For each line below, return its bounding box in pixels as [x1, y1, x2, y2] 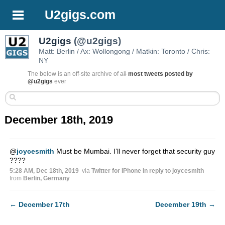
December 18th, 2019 [5, 114, 114, 127]
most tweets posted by [128, 70, 193, 78]
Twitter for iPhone [91, 167, 141, 175]
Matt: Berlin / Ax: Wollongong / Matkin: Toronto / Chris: [39, 47, 210, 56]
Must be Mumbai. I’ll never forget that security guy [54, 147, 215, 156]
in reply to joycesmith [142, 167, 204, 175]
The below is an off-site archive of [28, 70, 121, 78]
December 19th [155, 200, 207, 209]
